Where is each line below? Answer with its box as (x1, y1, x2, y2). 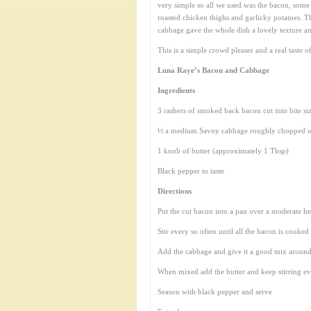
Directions (158, 187, 192, 195)
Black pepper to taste (158, 167, 224, 175)
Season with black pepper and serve (158, 287, 272, 296)
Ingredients (158, 86, 195, 94)
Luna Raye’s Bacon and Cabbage (158, 66, 269, 74)
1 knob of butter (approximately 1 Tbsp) (158, 146, 289, 155)
